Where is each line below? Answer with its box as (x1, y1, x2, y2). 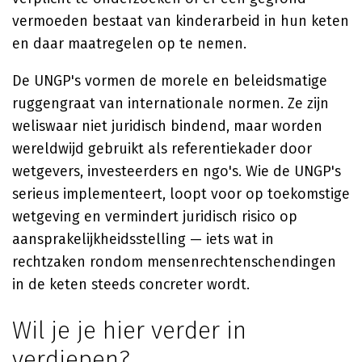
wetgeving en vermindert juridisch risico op (12, 208, 297, 225)
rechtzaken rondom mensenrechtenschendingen (12, 253, 336, 271)
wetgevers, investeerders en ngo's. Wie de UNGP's (12, 162, 341, 180)
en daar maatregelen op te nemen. (12, 35, 246, 53)
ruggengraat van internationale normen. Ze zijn (12, 95, 329, 112)
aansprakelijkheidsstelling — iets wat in (12, 230, 274, 248)
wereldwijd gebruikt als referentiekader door (12, 140, 312, 158)
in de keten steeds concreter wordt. (12, 276, 250, 293)
